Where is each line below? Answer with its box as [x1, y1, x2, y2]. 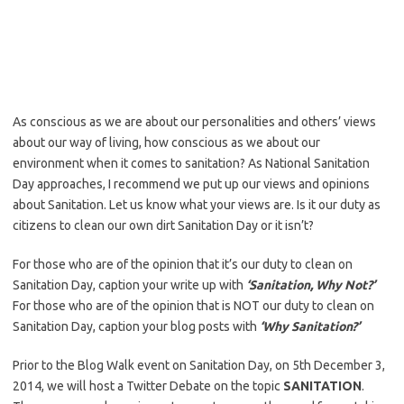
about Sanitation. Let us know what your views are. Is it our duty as [13, 197, 381, 212]
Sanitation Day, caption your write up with [13, 278, 243, 292]
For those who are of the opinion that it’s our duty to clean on [13, 257, 353, 271]
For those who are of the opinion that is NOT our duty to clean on [13, 298, 374, 313]
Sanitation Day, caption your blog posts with [13, 319, 260, 334]
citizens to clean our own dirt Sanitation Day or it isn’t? [13, 218, 314, 233]
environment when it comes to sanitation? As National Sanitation [13, 156, 370, 170]
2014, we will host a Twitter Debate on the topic [13, 379, 283, 393]
